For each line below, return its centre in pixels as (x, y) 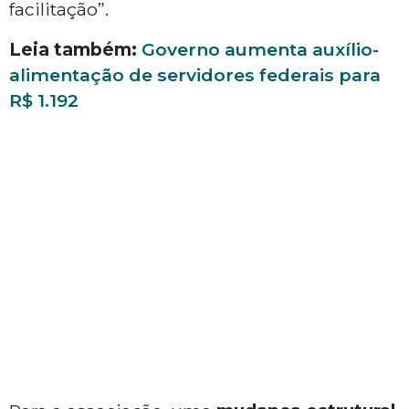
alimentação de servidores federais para (195, 75)
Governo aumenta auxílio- (260, 50)
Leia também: (73, 50)
